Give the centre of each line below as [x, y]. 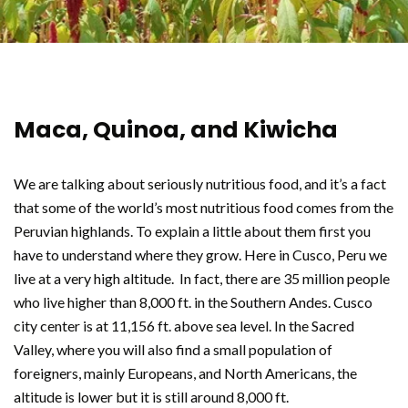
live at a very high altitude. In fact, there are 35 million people [202, 278]
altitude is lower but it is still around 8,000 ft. [151, 397]
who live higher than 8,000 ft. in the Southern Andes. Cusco [193, 302]
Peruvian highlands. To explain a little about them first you [192, 231]
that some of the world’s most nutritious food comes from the [204, 207]
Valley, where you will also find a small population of [173, 349]
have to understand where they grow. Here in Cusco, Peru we [200, 255]
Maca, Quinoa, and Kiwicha [176, 130]
